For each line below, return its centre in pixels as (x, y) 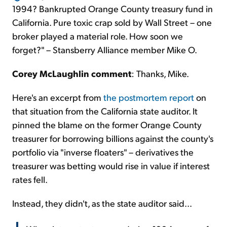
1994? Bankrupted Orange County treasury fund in (112, 9)
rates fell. (30, 179)
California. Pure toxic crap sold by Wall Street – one (112, 22)
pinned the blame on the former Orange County (107, 125)
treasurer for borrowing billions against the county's (113, 138)
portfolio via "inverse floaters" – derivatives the (103, 152)
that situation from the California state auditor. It (105, 111)
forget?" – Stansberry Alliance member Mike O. (105, 50)
